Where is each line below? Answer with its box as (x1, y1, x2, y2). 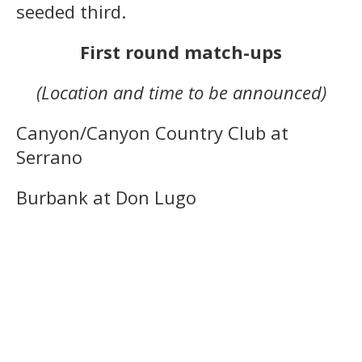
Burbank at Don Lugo (16, 184, 196, 209)
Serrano (16, 144, 82, 169)
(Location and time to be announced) (36, 79, 326, 104)
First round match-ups (80, 39, 282, 64)
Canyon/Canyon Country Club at (16, 120, 288, 145)
